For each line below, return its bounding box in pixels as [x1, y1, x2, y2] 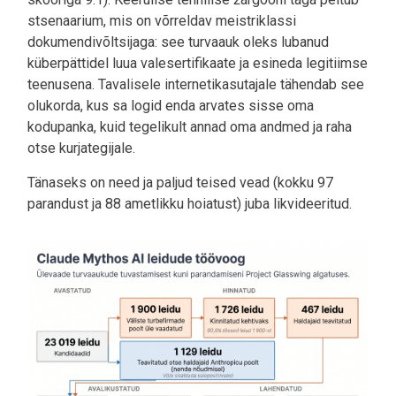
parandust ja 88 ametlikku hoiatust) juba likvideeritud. [27, 194, 352, 212]
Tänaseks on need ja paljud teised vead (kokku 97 [27, 173, 333, 191]
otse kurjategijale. [27, 139, 139, 156]
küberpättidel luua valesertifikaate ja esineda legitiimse [27, 54, 368, 72]
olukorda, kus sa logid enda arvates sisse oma [27, 96, 314, 114]
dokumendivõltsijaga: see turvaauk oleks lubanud [27, 33, 329, 50]
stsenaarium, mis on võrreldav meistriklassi [27, 11, 296, 29]
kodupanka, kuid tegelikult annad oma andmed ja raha [27, 118, 352, 135]
